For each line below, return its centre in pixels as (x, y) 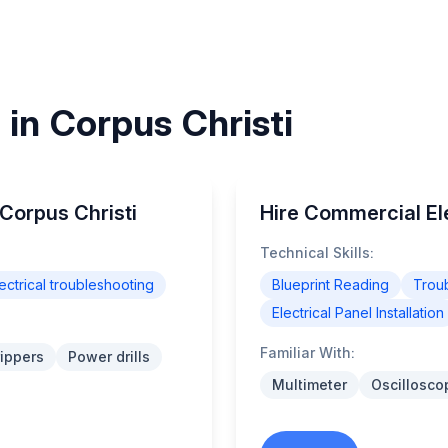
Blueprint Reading (330, 284)
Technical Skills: (317, 252)
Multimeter (309, 384)
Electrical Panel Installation (358, 312)
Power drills (109, 356)
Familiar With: (307, 352)
